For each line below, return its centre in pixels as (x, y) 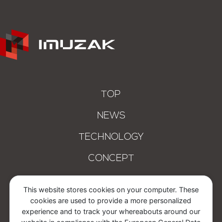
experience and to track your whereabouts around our (111, 212)
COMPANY (111, 180)
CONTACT (111, 201)
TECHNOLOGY (111, 138)
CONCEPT (111, 159)
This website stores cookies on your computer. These (111, 190)
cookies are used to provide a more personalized (111, 201)
